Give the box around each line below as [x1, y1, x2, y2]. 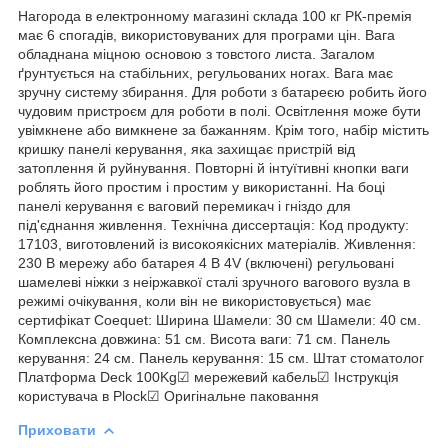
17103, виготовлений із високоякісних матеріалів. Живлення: [18, 235, 416, 252]
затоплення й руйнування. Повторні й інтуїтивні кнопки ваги [18, 159, 409, 176]
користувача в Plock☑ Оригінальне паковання [18, 387, 319, 404]
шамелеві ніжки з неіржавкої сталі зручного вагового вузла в [18, 273, 410, 290]
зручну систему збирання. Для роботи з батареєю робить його [18, 83, 427, 100]
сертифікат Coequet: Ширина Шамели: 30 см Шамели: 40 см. [18, 311, 421, 328]
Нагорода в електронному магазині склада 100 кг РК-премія [18, 7, 412, 24]
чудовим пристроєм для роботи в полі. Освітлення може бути [18, 102, 421, 119]
